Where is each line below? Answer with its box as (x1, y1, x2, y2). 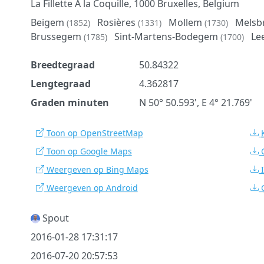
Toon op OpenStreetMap (44, 127, 143, 138)
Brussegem (30, 29, 84, 43)
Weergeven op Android (44, 181, 138, 193)
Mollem (168, 15, 204, 29)
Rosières (97, 15, 138, 29)
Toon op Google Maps (44, 145, 132, 157)
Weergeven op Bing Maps (44, 163, 148, 175)
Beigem (30, 15, 67, 29)
